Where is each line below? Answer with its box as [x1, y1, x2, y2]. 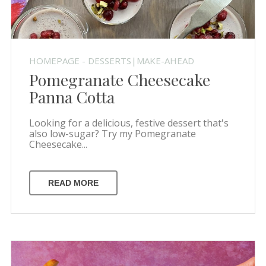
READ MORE [47, 178, 99, 188]
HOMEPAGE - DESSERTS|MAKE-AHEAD [28, 54, 194, 66]
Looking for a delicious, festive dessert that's [28, 116, 229, 129]
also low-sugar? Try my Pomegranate [28, 126, 196, 140]
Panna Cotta [28, 85, 115, 107]
